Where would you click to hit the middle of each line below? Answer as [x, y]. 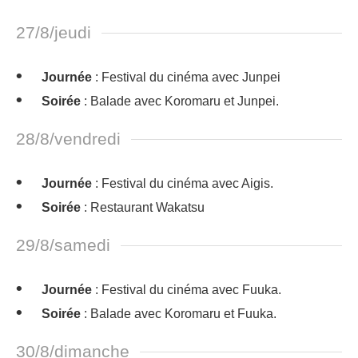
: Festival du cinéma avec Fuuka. [187, 290]
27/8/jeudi [54, 32]
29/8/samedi [63, 245]
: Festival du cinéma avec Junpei [186, 77]
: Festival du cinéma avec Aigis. [183, 183]
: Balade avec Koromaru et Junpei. [180, 101]
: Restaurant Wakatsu [143, 207]
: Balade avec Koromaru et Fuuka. [179, 314]
